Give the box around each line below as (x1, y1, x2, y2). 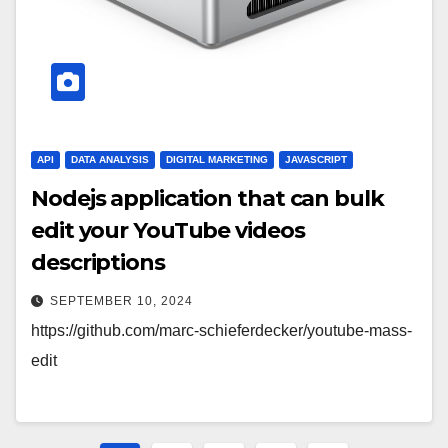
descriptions (31, 249, 165, 277)
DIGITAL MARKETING (166, 154, 268, 166)
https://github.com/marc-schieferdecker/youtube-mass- (31, 322, 412, 340)
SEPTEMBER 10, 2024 (50, 294, 193, 309)
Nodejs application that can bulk (31, 185, 384, 213)
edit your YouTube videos (31, 217, 305, 245)
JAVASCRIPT (285, 154, 347, 166)
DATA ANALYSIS (71, 154, 149, 166)
